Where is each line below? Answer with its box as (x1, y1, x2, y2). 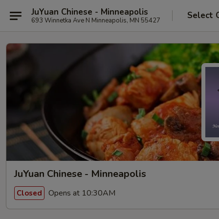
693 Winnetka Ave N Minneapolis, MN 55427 (31, 16, 160, 25)
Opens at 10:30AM (46, 187, 115, 198)
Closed (17, 188, 42, 198)
